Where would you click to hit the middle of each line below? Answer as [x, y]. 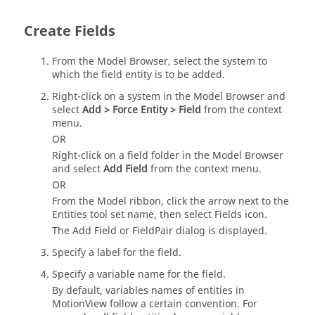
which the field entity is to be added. [139, 75]
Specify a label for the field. [117, 253]
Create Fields [70, 31]
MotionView [79, 304]
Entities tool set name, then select [133, 215]
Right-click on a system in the [123, 97]
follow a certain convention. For [182, 304]
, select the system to [218, 62]
